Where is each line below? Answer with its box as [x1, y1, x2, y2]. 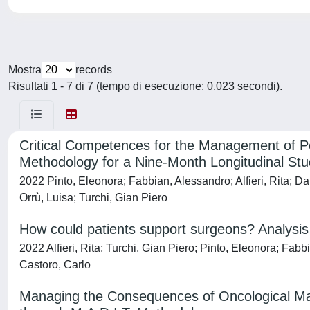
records [75, 64, 112, 75]
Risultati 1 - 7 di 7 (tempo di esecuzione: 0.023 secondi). [8, 80, 282, 92]
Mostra [8, 64, 42, 75]
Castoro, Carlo [19, 259, 91, 271]
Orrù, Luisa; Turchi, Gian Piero [19, 192, 167, 203]
